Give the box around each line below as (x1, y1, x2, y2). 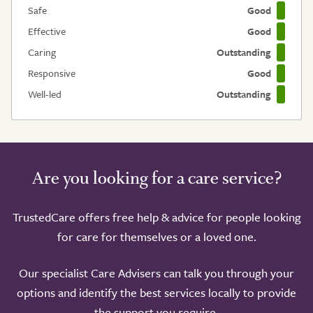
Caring (28, 44, 56, 59)
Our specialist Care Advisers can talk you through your (19, 263, 294, 282)
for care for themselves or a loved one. (57, 227, 256, 245)
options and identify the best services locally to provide (17, 283, 296, 301)
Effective (28, 23, 66, 38)
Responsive (28, 65, 75, 80)
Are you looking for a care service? (31, 166, 282, 189)
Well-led (28, 86, 61, 101)
